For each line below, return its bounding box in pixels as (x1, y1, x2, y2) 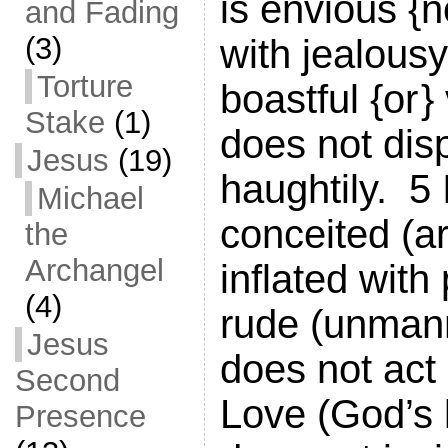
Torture (36, 69, 133, 104)
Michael (36, 181, 144, 216)
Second (14, 363, 120, 398)
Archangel (24, 253, 164, 288)
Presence (14, 399, 146, 434)
